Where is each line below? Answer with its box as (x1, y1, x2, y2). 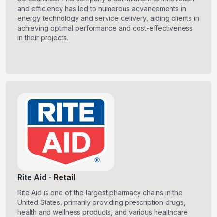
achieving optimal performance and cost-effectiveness (17, 24, 193, 32)
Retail (54, 172, 75, 183)
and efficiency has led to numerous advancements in (17, 4, 186, 13)
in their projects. (17, 33, 68, 42)
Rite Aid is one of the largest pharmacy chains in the (17, 188, 183, 197)
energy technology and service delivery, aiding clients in (17, 14, 199, 23)
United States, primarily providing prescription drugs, (17, 198, 186, 207)
